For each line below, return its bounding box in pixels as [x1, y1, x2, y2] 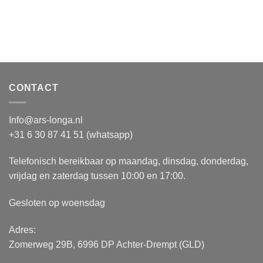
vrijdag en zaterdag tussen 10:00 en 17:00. [9, 171, 186, 181]
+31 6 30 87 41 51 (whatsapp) [9, 129, 133, 140]
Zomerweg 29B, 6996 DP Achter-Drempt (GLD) [9, 239, 204, 249]
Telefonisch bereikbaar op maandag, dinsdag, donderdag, [9, 156, 248, 167]
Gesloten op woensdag [9, 198, 105, 208]
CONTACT [9, 83, 59, 93]
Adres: [9, 224, 36, 235]
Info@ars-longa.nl [9, 114, 83, 125]
